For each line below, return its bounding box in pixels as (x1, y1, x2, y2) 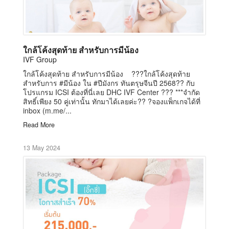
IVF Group (23, 54, 57, 64)
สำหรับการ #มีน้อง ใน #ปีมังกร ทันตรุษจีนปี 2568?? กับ (23, 77, 195, 88)
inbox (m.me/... (23, 105, 72, 116)
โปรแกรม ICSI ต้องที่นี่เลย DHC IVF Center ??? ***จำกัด (23, 86, 200, 97)
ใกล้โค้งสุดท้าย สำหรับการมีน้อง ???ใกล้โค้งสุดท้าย (23, 68, 190, 79)
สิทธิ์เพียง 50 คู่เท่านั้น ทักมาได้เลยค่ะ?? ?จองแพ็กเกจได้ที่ (23, 96, 200, 106)
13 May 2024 (23, 143, 60, 152)
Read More (23, 120, 55, 129)
